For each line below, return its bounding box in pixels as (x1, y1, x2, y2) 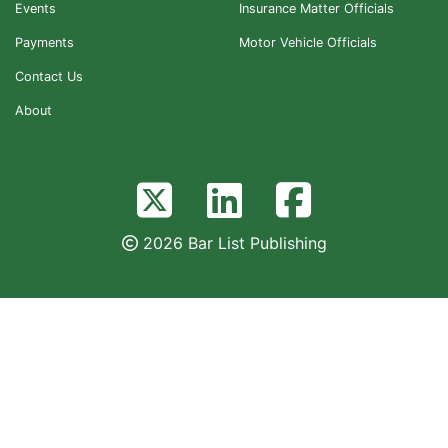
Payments (15, 35, 74, 50)
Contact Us (15, 69, 83, 84)
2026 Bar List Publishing (142, 233, 327, 253)
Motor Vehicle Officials (239, 35, 377, 50)
